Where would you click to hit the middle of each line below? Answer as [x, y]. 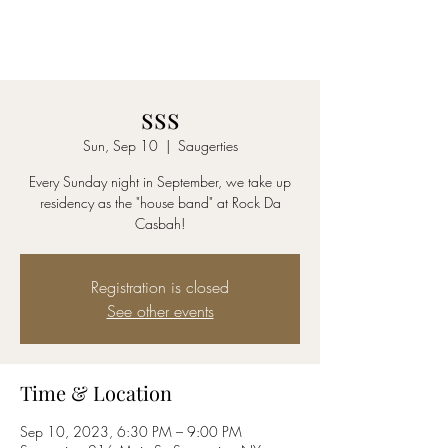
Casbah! [160, 223]
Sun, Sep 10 [120, 145]
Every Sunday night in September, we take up [160, 181]
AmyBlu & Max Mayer [160, 36]
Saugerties [207, 145]
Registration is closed [160, 287]
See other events [160, 311]
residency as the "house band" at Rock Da [160, 202]
